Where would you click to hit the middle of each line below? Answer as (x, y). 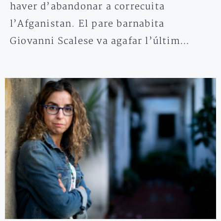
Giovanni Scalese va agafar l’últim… (100, 41)
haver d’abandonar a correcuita (88, 7)
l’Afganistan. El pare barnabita (87, 24)
